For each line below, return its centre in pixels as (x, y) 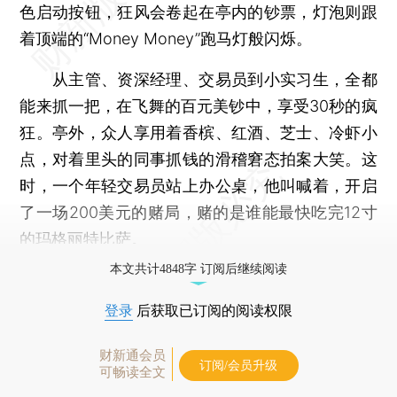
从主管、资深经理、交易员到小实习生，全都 (198, 79)
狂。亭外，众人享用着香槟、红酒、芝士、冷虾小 (198, 132)
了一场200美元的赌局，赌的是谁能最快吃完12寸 (198, 212)
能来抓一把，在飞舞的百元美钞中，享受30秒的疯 (198, 105)
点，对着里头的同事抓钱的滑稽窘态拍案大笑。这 (198, 159)
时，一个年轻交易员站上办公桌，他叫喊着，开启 (198, 185)
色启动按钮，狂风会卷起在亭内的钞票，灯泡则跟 (198, 12)
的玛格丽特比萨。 (84, 238)
